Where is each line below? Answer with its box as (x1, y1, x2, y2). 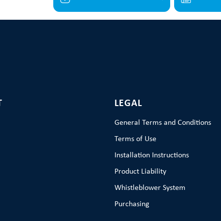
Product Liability (114, 168, 166, 176)
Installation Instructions (114, 151, 189, 159)
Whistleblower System (114, 184, 185, 192)
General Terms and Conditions (114, 119, 211, 127)
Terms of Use (114, 135, 156, 143)
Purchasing (114, 200, 149, 208)
